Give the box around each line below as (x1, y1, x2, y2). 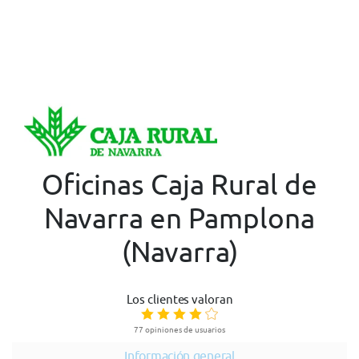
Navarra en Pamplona (44, 201, 315, 234)
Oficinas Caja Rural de (42, 167, 317, 200)
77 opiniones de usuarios (134, 325, 225, 334)
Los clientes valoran (126, 292, 233, 306)
